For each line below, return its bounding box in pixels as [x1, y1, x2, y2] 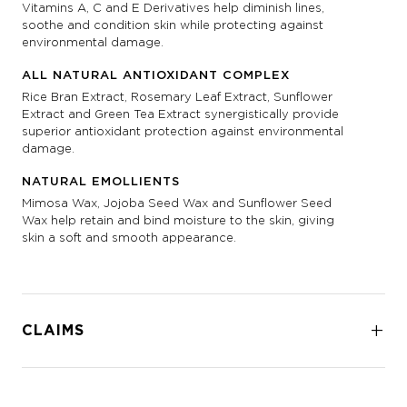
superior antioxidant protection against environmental [22, 123, 343, 138]
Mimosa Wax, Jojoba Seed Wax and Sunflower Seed [22, 194, 332, 210]
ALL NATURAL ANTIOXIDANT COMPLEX [22, 67, 290, 84]
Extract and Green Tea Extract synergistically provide [22, 105, 339, 121]
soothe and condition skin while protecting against [22, 16, 323, 32]
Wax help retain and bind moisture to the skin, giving [22, 212, 334, 227]
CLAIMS [22, 321, 84, 341]
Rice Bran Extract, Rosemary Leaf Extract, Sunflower [22, 88, 333, 104]
